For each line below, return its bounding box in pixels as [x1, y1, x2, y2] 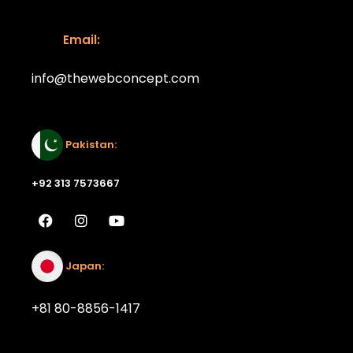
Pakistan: [63, 136, 117, 152]
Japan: [63, 258, 104, 273]
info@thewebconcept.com [32, 69, 199, 87]
